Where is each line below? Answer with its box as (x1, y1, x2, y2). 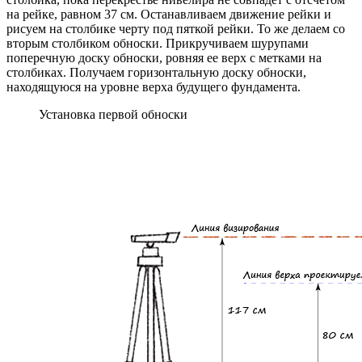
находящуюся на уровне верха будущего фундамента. (6, 80, 301, 95)
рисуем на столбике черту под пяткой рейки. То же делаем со (6, 22, 345, 36)
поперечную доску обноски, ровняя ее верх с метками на (6, 51, 322, 65)
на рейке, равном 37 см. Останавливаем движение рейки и (6, 7, 331, 22)
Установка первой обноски (39, 107, 187, 122)
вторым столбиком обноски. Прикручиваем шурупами (6, 36, 309, 51)
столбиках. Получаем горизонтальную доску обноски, (6, 65, 306, 80)
